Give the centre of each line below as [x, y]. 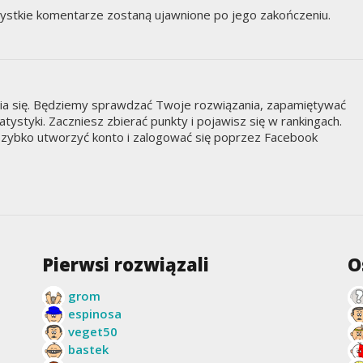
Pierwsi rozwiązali [125, 264]
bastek [88, 349]
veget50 [92, 331]
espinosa [94, 313]
